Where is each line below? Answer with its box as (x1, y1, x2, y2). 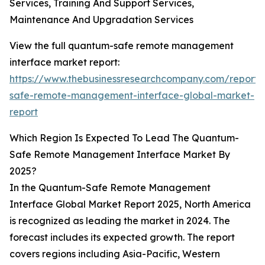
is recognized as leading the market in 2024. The (9, 215, 230, 227)
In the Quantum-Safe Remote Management (9, 182, 211, 194)
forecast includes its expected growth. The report (9, 231, 235, 244)
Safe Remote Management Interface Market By (9, 148, 230, 161)
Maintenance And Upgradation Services (9, 14, 193, 26)
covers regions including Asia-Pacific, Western (9, 248, 220, 260)
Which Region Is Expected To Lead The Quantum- (9, 132, 239, 144)
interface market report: (9, 56, 119, 69)
